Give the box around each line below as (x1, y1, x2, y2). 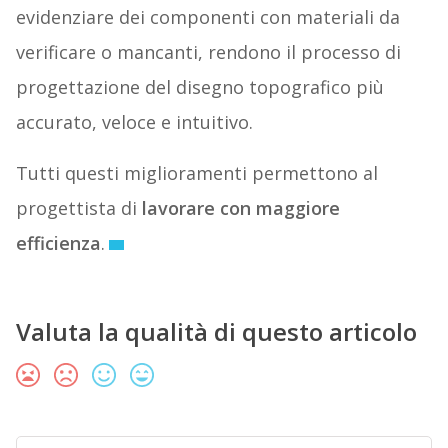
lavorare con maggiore (141, 195, 340, 220)
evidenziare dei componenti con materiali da (15, 4, 400, 29)
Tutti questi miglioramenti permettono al (15, 160, 378, 185)
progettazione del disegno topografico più (15, 74, 384, 99)
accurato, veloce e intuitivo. (15, 109, 253, 134)
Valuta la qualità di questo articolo (15, 314, 417, 348)
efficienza (15, 230, 101, 255)
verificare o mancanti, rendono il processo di (15, 39, 401, 64)
